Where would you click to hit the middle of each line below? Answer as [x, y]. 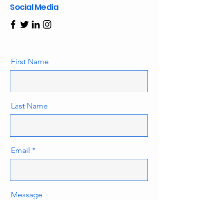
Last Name [29, 106]
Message [27, 195]
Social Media [34, 7]
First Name [30, 61]
